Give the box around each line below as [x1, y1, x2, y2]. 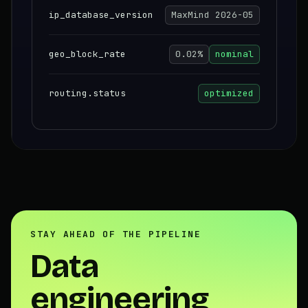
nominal [215, 47, 254, 60]
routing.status [49, 87, 126, 99]
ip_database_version [49, 8, 153, 21]
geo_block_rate [49, 47, 126, 60]
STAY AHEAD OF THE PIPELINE [30, 228, 201, 240]
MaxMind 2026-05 [171, 8, 254, 21]
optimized [204, 87, 254, 99]
